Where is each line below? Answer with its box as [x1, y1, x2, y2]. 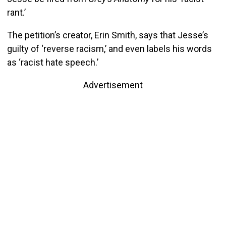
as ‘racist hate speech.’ [7, 56, 98, 68]
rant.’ [7, 7, 26, 18]
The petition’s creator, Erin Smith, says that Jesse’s [7, 29, 208, 40]
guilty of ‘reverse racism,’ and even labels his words [7, 43, 212, 54]
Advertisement [83, 79, 143, 90]
